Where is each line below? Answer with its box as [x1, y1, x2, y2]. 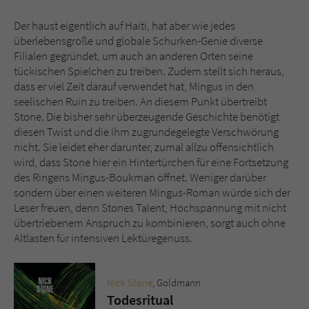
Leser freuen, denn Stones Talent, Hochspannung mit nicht [14, 200, 286, 216]
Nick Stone [107, 276, 152, 290]
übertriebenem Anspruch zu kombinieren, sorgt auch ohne [14, 215, 286, 231]
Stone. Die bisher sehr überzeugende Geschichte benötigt [14, 109, 279, 125]
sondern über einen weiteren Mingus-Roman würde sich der [14, 185, 290, 201]
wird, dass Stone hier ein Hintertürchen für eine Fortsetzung [14, 154, 288, 170]
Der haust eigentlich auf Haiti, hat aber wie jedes [14, 18, 235, 34]
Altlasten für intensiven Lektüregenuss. [14, 230, 192, 246]
